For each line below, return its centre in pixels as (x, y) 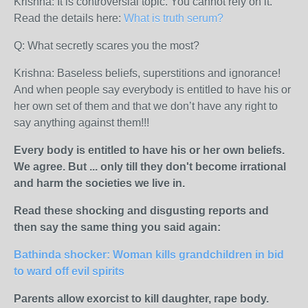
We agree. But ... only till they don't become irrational (150, 167)
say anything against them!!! (81, 123)
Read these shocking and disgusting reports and (141, 211)
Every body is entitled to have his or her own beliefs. (149, 150)
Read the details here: (69, 18)
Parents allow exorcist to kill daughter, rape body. (141, 299)
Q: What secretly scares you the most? (107, 46)
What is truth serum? (174, 18)
